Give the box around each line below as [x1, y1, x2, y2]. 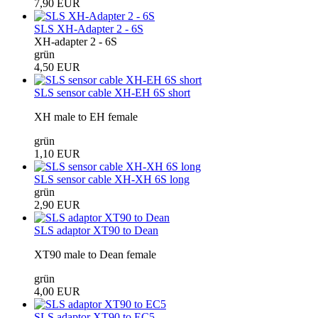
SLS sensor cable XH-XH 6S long [34, 172, 190, 185]
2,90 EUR [34, 198, 80, 211]
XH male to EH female [34, 110, 138, 123]
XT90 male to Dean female [34, 248, 156, 261]
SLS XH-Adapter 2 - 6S [34, 22, 143, 35]
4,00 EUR [34, 285, 80, 297]
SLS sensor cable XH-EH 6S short [34, 86, 190, 99]
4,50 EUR [34, 60, 80, 73]
